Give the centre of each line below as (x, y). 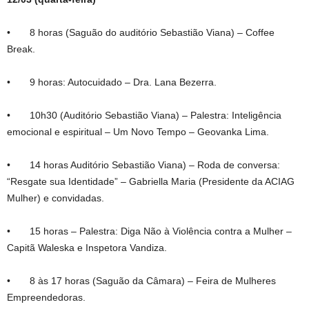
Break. (21, 49)
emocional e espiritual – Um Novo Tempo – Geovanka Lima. (138, 131)
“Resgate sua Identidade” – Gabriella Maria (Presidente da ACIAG (151, 181)
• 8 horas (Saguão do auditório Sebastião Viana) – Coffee (141, 32)
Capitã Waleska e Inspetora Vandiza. (87, 247)
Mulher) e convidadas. (56, 198)
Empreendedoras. (46, 297)
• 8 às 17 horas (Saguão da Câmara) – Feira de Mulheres (141, 280)
